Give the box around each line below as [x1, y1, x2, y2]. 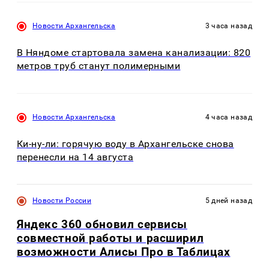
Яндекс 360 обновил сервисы [17, 217, 187, 232]
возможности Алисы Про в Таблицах [17, 245, 231, 259]
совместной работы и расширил [17, 231, 204, 246]
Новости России [32, 196, 92, 205]
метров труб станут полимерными [17, 60, 181, 72]
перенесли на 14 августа [17, 151, 134, 163]
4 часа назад [205, 112, 252, 121]
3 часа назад [205, 22, 252, 31]
